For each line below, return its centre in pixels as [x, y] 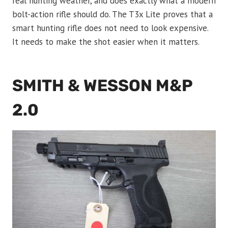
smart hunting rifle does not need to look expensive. [110, 28]
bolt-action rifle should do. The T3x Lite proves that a [112, 14]
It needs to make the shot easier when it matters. [106, 41]
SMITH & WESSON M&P [102, 85]
